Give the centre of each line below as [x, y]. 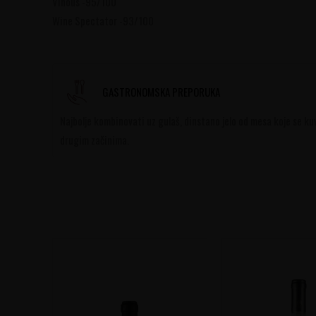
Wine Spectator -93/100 [103, 21]
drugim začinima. [94, 140]
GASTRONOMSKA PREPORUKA [161, 91]
